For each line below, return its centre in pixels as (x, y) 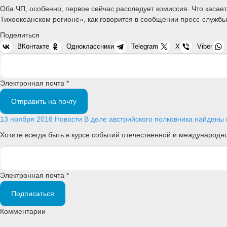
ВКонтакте (33, 46)
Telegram (145, 46)
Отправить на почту (44, 101)
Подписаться (33, 194)
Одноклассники (90, 46)
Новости (68, 119)
